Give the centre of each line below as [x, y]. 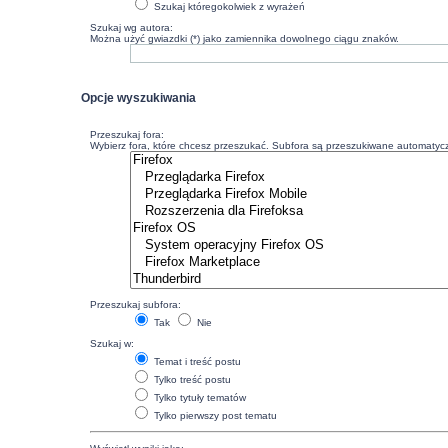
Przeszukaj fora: [127, 135]
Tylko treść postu [191, 380]
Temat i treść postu [196, 362]
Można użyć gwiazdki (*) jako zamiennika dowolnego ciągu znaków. [245, 39]
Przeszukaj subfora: [136, 305]
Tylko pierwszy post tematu [214, 416]
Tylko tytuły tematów [199, 398]
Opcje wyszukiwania [138, 97]
